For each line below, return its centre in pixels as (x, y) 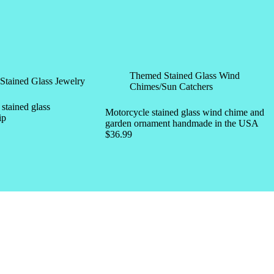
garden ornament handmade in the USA (182, 123)
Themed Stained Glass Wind (184, 75)
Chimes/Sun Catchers (171, 86)
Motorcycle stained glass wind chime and (184, 112)
